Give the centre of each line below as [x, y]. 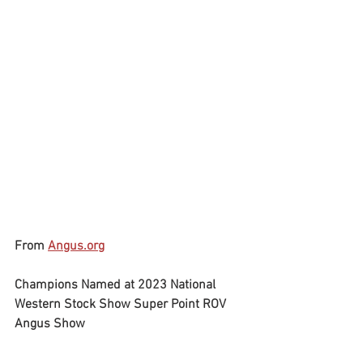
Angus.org [76, 246]
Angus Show [50, 324]
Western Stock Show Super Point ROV [122, 304]
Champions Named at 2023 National [117, 285]
